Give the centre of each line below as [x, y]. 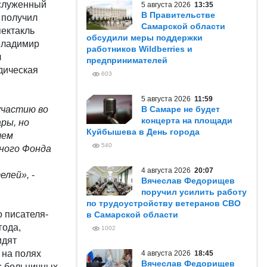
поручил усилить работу [194, 192]
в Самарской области [132, 215]
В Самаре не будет [181, 109]
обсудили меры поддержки [145, 38]
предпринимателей [127, 60]
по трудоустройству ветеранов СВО [164, 203]
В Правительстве [178, 15]
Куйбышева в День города [143, 132]
